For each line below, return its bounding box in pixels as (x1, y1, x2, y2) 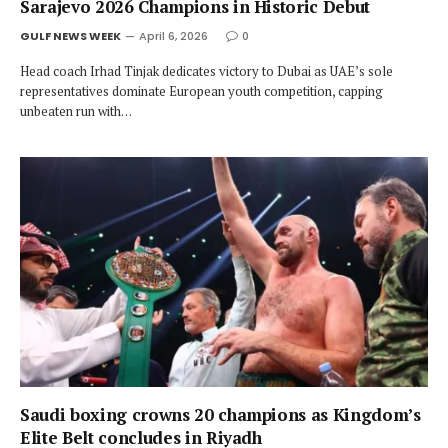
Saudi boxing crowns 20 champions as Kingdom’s (20, 402, 421, 426)
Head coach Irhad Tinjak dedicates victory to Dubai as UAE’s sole (20, 62, 393, 80)
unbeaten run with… (20, 102, 132, 120)
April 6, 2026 (139, 28, 208, 44)
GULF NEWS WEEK (20, 28, 121, 44)
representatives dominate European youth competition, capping (20, 82, 383, 100)
